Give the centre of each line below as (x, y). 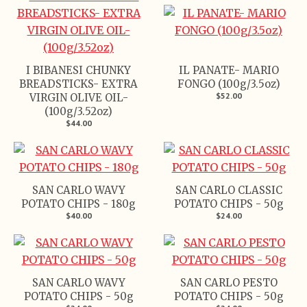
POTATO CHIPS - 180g (78, 204)
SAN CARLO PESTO (229, 282)
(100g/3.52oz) (78, 111)
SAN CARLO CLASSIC (229, 190)
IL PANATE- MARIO (229, 70)
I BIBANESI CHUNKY (78, 70)
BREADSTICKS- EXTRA (78, 84)
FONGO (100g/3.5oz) (229, 84)
